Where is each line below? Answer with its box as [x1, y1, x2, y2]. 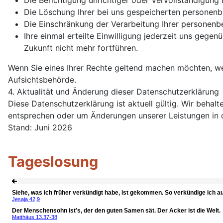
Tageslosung [8, 153, 98, 170]
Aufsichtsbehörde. [8, 75, 76, 85]
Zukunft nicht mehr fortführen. [24, 43, 138, 53]
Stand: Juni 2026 [8, 122, 72, 132]
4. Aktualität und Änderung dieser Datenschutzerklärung [8, 87, 219, 97]
